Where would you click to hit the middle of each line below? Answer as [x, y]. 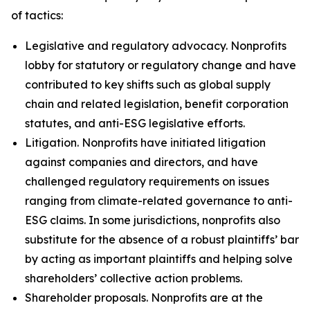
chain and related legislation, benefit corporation [157, 104]
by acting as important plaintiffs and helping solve [159, 259]
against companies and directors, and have [142, 162]
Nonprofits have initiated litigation [172, 143]
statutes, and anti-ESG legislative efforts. [135, 123]
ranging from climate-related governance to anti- [159, 201]
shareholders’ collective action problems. [134, 278]
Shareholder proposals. [86, 298]
